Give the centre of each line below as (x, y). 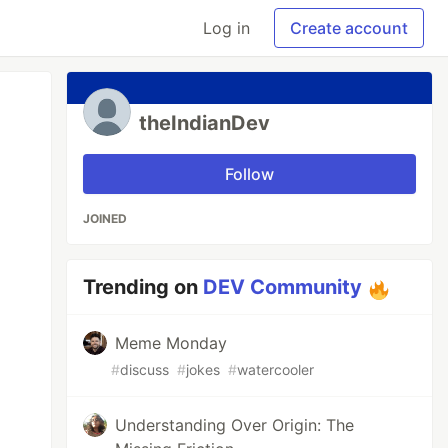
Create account (349, 28)
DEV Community (283, 287)
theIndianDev (205, 123)
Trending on (143, 287)
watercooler (276, 369)
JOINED (105, 218)
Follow (250, 174)
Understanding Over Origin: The (235, 425)
